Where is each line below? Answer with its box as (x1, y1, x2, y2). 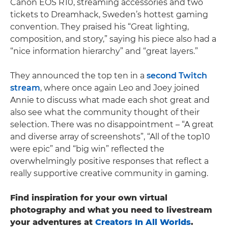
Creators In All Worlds (95, 217, 191, 227)
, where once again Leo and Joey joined (40, 83, 199, 93)
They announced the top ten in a (10, 71, 147, 80)
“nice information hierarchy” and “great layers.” (10, 46, 198, 56)
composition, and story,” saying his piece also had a (10, 34, 216, 44)
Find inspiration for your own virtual (10, 193, 167, 203)
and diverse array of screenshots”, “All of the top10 (10, 132, 210, 141)
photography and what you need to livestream (10, 205, 212, 215)
